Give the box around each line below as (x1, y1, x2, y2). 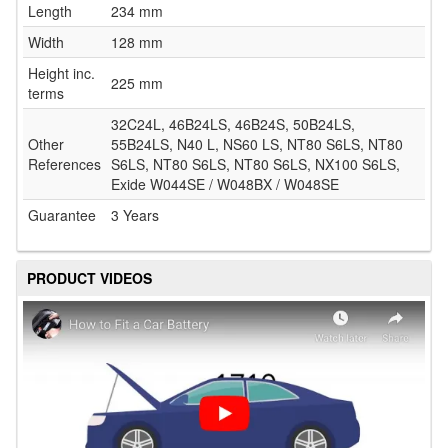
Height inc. (28, 63, 95, 84)
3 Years (111, 205, 159, 226)
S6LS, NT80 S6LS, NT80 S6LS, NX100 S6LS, (111, 154, 400, 175)
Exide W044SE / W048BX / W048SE (111, 174, 339, 195)
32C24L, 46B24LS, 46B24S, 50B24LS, (111, 114, 355, 135)
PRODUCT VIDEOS (27, 268, 152, 289)
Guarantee (28, 205, 96, 226)
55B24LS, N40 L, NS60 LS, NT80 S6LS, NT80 (111, 134, 403, 155)
